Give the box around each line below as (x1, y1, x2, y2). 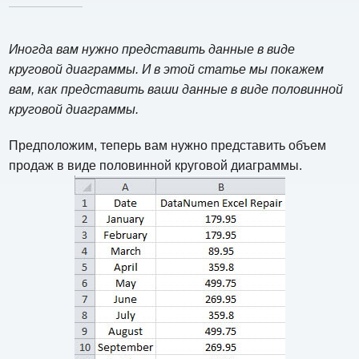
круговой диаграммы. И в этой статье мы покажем (9, 62, 325, 76)
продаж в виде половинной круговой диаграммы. (9, 158, 303, 172)
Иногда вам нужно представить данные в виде (9, 42, 296, 56)
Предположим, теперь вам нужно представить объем (9, 138, 327, 152)
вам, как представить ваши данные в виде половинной (9, 82, 344, 96)
